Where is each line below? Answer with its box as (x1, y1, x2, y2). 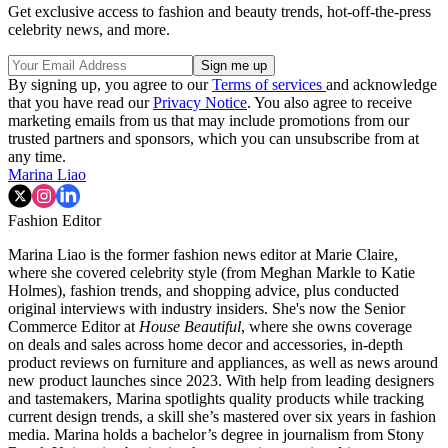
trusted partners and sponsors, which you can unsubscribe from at (8, 129, 419, 147)
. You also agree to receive (247, 93, 412, 111)
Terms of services (212, 75, 326, 93)
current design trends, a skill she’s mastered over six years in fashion (8, 407, 436, 425)
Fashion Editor (8, 211, 101, 229)
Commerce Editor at (8, 317, 139, 335)
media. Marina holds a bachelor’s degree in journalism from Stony (8, 425, 424, 443)
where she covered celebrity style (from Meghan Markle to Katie (8, 263, 415, 281)
